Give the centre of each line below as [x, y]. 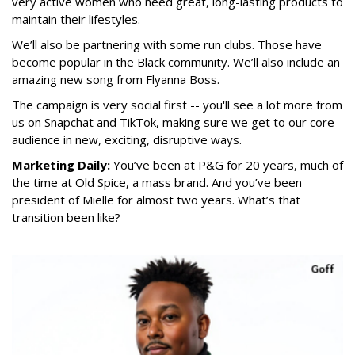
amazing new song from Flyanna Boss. [116, 80]
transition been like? [66, 218]
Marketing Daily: [63, 165]
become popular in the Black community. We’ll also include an [176, 62]
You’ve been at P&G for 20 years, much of [228, 165]
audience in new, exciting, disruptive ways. [127, 140]
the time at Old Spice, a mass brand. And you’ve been [157, 183]
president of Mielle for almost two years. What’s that [156, 200]
